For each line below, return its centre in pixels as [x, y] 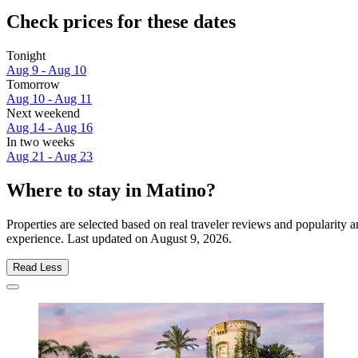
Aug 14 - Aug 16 [50, 128]
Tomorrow [33, 85]
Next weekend [43, 113]
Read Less [38, 267]
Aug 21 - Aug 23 [50, 157]
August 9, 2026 [189, 238]
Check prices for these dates [121, 22]
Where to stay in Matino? [111, 191]
